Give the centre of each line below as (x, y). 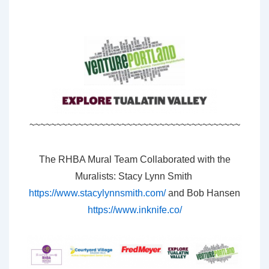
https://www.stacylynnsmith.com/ (98, 193)
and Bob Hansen (204, 193)
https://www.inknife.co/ (134, 210)
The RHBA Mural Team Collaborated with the (134, 160)
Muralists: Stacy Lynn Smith (134, 177)
